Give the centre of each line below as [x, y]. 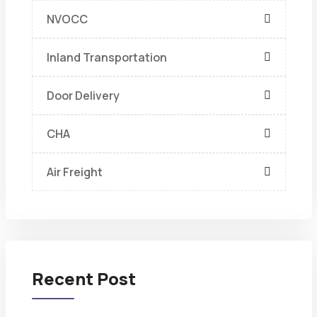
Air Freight [74, 172]
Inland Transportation [106, 57]
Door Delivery [83, 95]
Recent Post [83, 278]
